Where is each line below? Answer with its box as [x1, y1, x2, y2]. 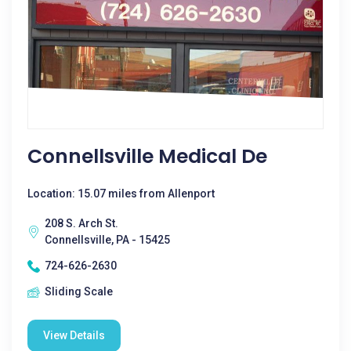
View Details [43, 329, 105, 342]
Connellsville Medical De [27, 143, 267, 170]
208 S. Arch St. [45, 217, 118, 230]
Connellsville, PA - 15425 [45, 233, 170, 246]
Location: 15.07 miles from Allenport [27, 187, 215, 200]
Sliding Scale [45, 285, 113, 298]
